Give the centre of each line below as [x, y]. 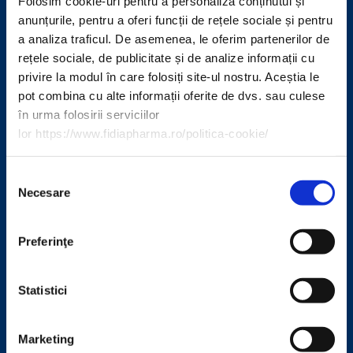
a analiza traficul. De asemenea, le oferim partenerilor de [174, 39]
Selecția [26, 176]
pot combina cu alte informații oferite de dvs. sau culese [172, 95]
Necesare [44, 192]
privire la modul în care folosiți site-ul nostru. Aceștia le [169, 76]
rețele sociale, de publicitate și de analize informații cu [166, 58]
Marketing [46, 339]
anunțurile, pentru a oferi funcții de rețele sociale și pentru [175, 20]
